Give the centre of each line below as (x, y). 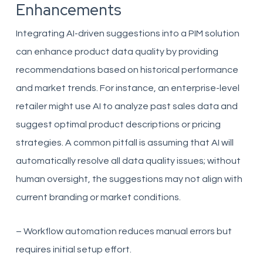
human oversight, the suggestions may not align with (129, 179)
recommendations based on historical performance (127, 70)
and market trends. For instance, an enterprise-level (127, 88)
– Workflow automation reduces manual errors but (124, 231)
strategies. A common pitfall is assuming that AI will (124, 143)
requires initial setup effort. (73, 249)
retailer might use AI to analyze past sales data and (127, 106)
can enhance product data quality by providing (117, 52)
